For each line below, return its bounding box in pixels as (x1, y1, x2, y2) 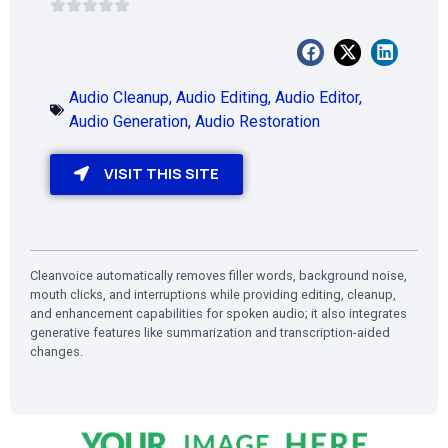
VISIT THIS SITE (104, 162, 219, 184)
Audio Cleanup (69, 87, 169, 107)
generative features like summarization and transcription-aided (30, 324, 390, 340)
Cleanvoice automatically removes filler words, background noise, (30, 267, 407, 283)
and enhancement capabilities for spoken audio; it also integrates (30, 305, 407, 321)
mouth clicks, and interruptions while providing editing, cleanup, (30, 286, 396, 302)
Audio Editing (176, 87, 268, 107)
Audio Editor (275, 87, 359, 107)
